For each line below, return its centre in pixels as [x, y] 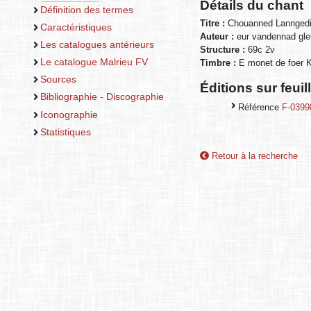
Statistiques [65, 132]
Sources [58, 79]
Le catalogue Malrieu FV [94, 62]
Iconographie [69, 114]
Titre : [214, 23]
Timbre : [219, 62]
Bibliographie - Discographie [102, 97]
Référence [260, 107]
